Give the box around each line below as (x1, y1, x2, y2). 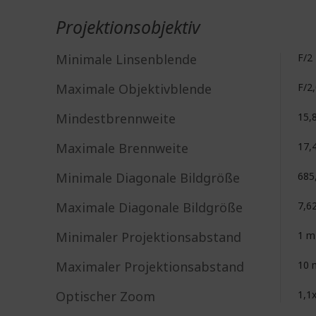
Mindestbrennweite (56, 110, 176, 127)
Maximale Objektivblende (56, 80, 212, 97)
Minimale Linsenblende (56, 51, 197, 68)
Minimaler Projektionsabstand (56, 229, 241, 245)
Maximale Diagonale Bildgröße (56, 199, 243, 216)
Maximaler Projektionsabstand (56, 258, 244, 275)
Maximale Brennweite (56, 140, 188, 157)
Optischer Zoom (56, 288, 155, 305)
